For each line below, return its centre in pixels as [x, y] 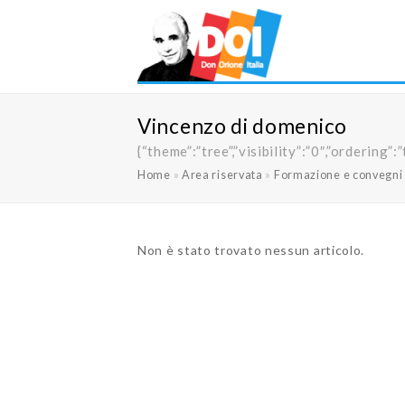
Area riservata [222, 175]
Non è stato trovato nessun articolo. [251, 250]
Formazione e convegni [338, 175]
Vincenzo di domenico [242, 126]
